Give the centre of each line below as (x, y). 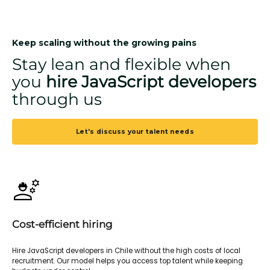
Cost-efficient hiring (62, 224)
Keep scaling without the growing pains (104, 43)
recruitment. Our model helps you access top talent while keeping (127, 261)
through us (57, 99)
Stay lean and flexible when (121, 64)
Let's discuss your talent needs (135, 131)
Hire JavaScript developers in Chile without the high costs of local (126, 250)
